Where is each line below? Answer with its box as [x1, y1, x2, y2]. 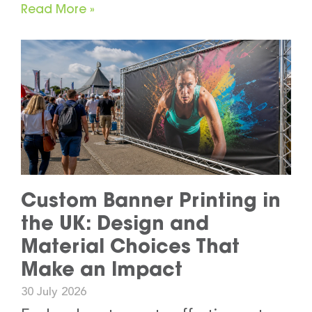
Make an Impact [21, 257, 182, 281]
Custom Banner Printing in [21, 188, 281, 212]
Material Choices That [21, 234, 240, 258]
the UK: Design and [21, 211, 209, 235]
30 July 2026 [21, 286, 86, 299]
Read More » [21, 1, 95, 17]
